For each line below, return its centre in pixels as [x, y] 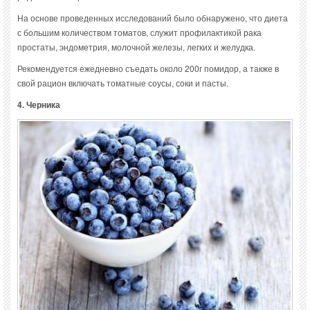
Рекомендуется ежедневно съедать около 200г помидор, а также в [148, 68]
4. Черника [39, 104]
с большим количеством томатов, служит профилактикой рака [139, 32]
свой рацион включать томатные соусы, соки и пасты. [123, 82]
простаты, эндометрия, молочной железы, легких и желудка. [136, 46]
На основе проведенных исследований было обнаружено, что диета [153, 17]
